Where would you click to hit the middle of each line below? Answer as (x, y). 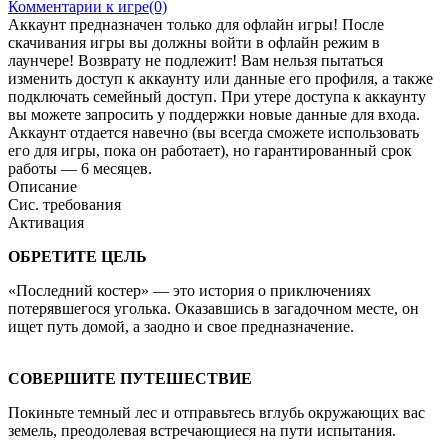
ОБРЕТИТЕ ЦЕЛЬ (77, 256)
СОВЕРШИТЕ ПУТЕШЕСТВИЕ (130, 378)
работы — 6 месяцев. (80, 168)
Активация (46, 222)
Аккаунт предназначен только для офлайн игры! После (196, 24)
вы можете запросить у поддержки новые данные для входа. (214, 114)
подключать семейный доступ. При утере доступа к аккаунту (217, 96)
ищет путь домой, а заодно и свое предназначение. (181, 326)
